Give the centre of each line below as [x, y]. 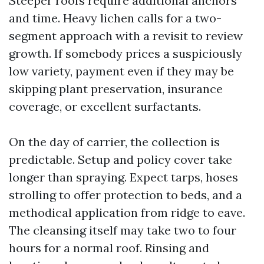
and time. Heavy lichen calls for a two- [115, 18]
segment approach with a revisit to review [126, 36]
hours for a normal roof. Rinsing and [109, 248]
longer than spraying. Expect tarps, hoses [123, 177]
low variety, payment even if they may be [121, 71]
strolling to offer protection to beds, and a [126, 195]
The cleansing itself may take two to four [123, 230]
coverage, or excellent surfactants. [105, 106]
